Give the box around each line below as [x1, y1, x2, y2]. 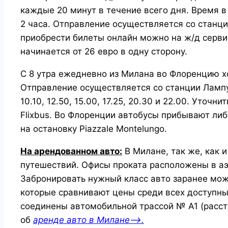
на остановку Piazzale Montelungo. [20, 123, 167, 134]
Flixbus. [20, 109, 52, 120]
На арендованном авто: [20, 146, 122, 156]
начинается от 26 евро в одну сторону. [20, 46, 187, 56]
